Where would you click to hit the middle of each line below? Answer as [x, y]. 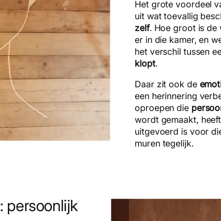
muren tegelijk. [164, 143]
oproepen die [163, 108]
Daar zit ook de [167, 84]
